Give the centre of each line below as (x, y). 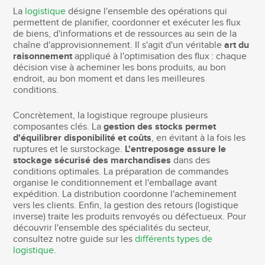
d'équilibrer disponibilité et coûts (83, 138)
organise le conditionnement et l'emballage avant (115, 183)
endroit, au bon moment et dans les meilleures (109, 79)
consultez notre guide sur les (74, 239)
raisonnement (43, 56)
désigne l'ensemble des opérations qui (147, 11)
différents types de (174, 239)
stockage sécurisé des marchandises (92, 160)
